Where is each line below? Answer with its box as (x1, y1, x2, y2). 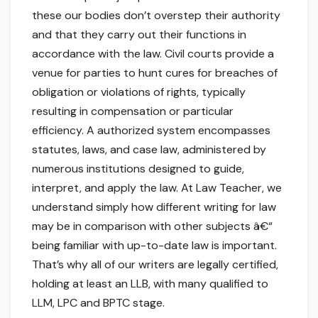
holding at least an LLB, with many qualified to (32, 276, 268, 292)
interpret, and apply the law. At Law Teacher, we (32, 180, 282, 196)
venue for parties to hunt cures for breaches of (32, 65, 278, 81)
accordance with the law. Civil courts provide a (32, 46, 274, 62)
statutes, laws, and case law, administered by (32, 142, 266, 158)
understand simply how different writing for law (32, 199, 276, 215)
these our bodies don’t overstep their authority (32, 8, 280, 23)
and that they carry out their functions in (32, 27, 246, 43)
